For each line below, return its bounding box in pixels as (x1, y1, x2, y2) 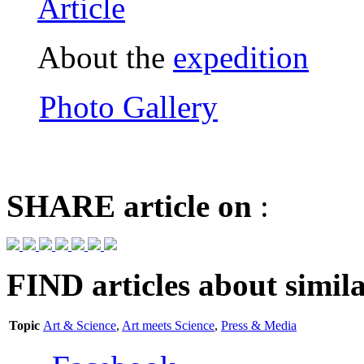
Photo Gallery (39, 89, 218, 125)
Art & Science (43, 318, 116, 333)
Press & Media (221, 318, 297, 333)
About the (37, 40, 173, 76)
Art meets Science (122, 318, 214, 333)
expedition (173, 40, 309, 76)
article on (115, 188, 252, 224)
